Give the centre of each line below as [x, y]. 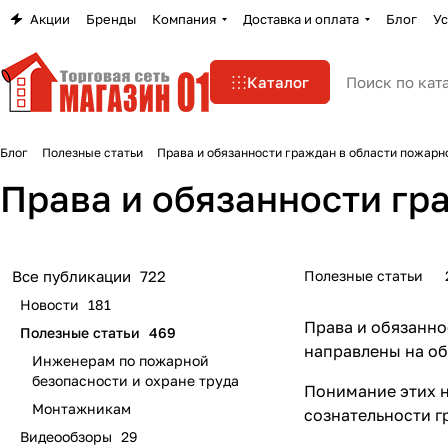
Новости [49, 304]
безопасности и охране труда [135, 380]
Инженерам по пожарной [120, 360]
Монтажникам [81, 408]
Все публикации [71, 276]
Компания [184, 19]
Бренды [111, 19]
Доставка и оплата [301, 19]
